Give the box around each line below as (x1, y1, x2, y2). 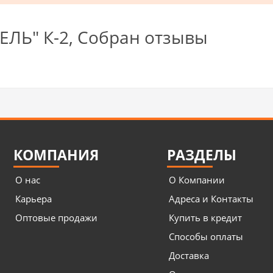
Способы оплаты (169, 230, 244, 243)
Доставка (169, 249, 210, 261)
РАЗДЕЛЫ (167, 144, 237, 165)
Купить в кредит (169, 211, 243, 224)
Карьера (15, 192, 52, 205)
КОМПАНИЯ (13, 144, 99, 165)
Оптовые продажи (15, 211, 98, 224)
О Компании (169, 173, 225, 186)
